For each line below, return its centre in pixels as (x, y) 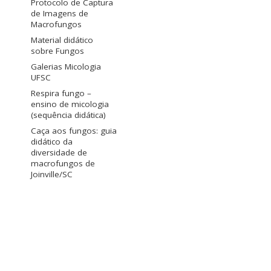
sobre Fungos (57, 51)
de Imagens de (60, 14)
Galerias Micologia (66, 67)
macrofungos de (63, 164)
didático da (52, 142)
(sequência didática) (68, 115)
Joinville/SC (52, 175)
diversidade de (59, 153)
